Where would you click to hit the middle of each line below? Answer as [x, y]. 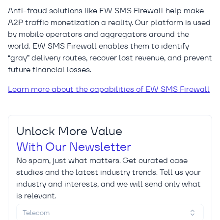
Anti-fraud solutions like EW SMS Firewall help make [106, 11]
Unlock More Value [69, 131]
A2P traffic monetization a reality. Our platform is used [109, 23]
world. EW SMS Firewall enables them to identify [98, 46]
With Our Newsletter [74, 147]
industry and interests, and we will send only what [109, 184]
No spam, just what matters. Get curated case [102, 161]
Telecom [36, 213]
